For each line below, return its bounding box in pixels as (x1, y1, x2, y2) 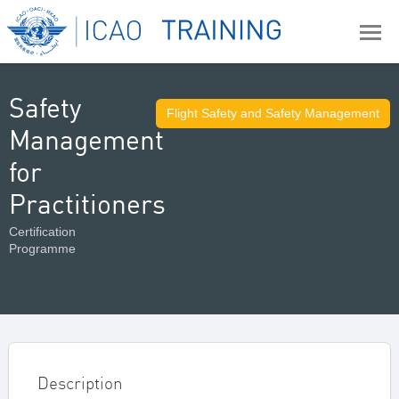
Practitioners (9, 187, 166, 220)
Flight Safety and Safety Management (167, 106, 379, 120)
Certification (9, 224, 76, 239)
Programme (9, 241, 76, 256)
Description (37, 372, 123, 394)
